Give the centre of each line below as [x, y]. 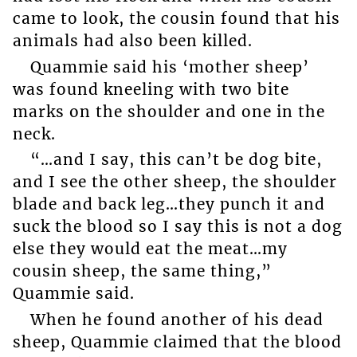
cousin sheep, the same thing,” [142, 271]
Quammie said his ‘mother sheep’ [169, 67]
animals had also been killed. [132, 41]
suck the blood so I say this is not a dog [177, 227]
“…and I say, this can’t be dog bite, [176, 160]
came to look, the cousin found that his [176, 19]
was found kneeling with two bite [151, 89]
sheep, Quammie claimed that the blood [177, 341]
